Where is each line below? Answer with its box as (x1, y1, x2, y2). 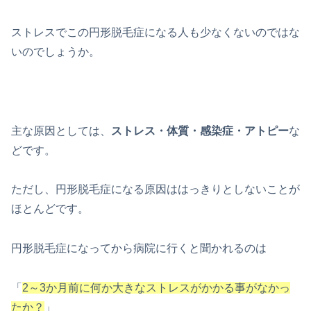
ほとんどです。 (11, 203, 89, 215)
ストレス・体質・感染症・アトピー (111, 124, 289, 137)
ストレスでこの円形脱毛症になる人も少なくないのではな (11, 26, 300, 39)
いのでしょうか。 (11, 46, 100, 58)
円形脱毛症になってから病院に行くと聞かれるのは (11, 242, 267, 255)
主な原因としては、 (11, 124, 111, 137)
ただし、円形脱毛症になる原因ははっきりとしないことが (11, 183, 300, 196)
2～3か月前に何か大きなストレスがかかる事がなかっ (22, 282, 290, 294)
